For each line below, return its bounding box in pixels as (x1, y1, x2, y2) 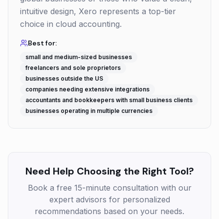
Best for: (28, 39, 57, 47)
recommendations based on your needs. (35, 206, 184, 216)
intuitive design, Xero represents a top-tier (20, 6, 176, 16)
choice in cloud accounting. (20, 19, 122, 29)
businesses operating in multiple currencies (25, 107, 153, 114)
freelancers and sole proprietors (25, 64, 121, 71)
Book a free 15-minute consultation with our (27, 183, 192, 193)
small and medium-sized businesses (25, 53, 132, 61)
